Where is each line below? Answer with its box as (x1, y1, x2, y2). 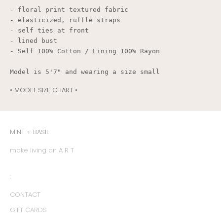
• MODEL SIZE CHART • (10, 85, 77, 95)
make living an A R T (10, 145, 74, 155)
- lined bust (10, 37, 57, 44)
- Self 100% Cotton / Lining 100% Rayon (10, 47, 160, 55)
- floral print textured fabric (10, 5, 128, 13)
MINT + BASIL (10, 127, 49, 137)
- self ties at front (10, 26, 89, 34)
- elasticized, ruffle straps (10, 16, 120, 24)
